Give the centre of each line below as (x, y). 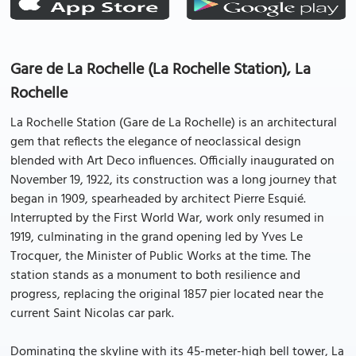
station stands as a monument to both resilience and (155, 276)
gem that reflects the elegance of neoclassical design (156, 142)
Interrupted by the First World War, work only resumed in (167, 219)
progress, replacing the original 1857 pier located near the (167, 295)
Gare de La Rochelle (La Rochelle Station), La (161, 70)
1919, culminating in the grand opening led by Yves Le (157, 238)
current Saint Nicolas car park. (92, 314)
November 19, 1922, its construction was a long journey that (174, 180)
